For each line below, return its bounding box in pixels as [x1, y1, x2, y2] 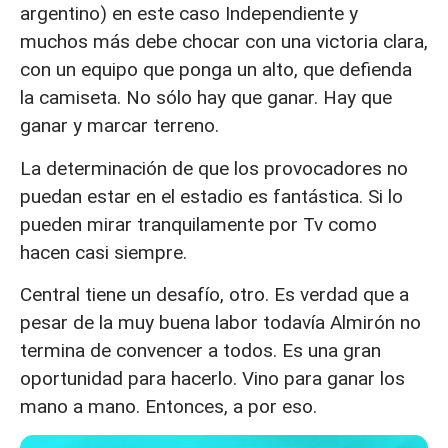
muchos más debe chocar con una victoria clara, [20, 30, 428, 54]
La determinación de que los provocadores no [20, 156, 408, 180]
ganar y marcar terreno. [20, 114, 219, 138]
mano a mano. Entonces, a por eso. [20, 394, 317, 418]
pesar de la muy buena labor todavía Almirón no [20, 310, 421, 334]
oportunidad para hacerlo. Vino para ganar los [20, 366, 405, 390]
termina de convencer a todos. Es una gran [20, 338, 381, 362]
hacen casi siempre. [20, 240, 187, 264]
